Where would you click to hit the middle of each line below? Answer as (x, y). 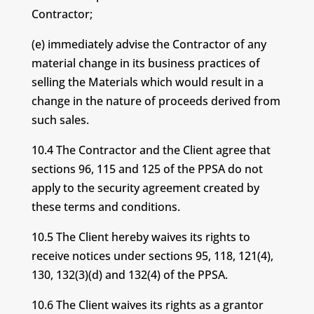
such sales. (60, 120)
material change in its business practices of (145, 63)
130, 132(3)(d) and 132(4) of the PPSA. (129, 275)
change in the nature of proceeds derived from (156, 101)
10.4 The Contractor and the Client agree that (151, 150)
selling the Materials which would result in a (147, 82)
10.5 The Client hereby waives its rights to (141, 237)
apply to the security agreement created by (145, 188)
